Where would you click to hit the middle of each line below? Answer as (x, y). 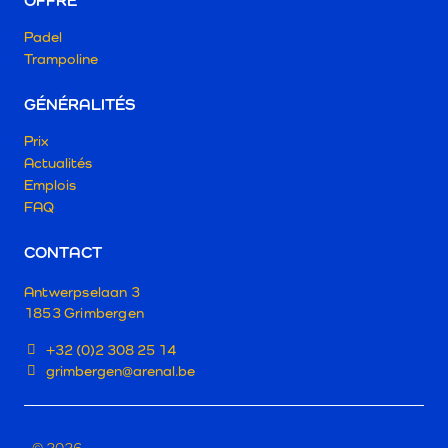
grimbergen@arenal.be (121, 370)
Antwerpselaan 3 (82, 291)
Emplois (50, 184)
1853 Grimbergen (84, 312)
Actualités (58, 162)
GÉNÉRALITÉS (79, 104)
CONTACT (63, 252)
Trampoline (61, 58)
